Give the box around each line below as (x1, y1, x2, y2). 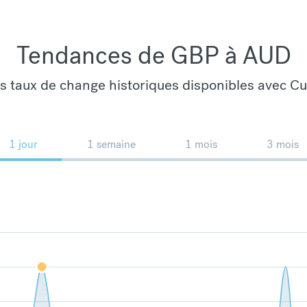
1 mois (184, 136, 217, 151)
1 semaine (86, 136, 136, 151)
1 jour (8, 136, 38, 151)
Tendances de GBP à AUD (16, 39, 291, 71)
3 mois (266, 136, 299, 151)
